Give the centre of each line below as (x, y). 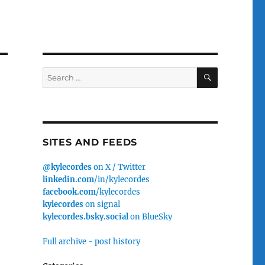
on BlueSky (150, 216)
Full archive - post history (91, 241)
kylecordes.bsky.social (85, 216)
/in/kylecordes (122, 179)
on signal (101, 204)
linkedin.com (68, 179)
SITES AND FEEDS (90, 142)
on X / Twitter (118, 167)
